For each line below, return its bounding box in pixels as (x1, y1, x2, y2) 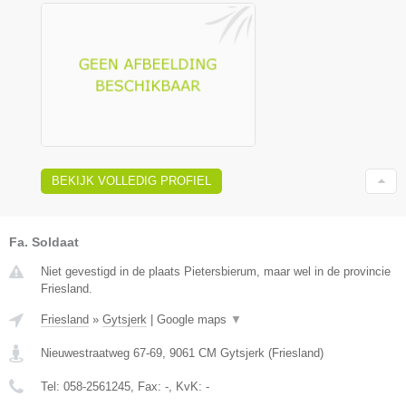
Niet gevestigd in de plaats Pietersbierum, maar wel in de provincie (41, 264, 391, 278)
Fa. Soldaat (9, 234, 79, 249)
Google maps (157, 312, 230, 326)
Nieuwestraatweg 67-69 (41, 345, 162, 360)
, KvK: (169, 379, 206, 393)
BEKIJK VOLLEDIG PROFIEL (52, 173, 211, 188)
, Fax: (130, 379, 165, 393)
